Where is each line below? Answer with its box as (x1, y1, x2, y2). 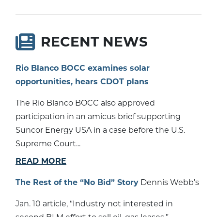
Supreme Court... (15, 139, 80, 148)
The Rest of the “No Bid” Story (15, 177, 139, 187)
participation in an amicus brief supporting (15, 111, 181, 121)
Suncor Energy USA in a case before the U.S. (15, 125, 185, 135)
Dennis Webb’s (139, 177, 199, 187)
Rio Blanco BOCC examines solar (15, 63, 150, 73)
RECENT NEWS (41, 33, 148, 50)
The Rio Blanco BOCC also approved (15, 98, 155, 108)
